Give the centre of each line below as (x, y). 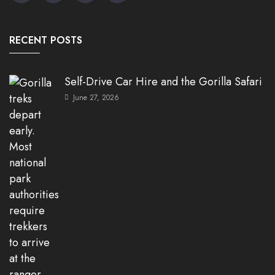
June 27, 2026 (95, 98)
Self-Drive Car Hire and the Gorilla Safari (163, 82)
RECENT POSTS (46, 41)
